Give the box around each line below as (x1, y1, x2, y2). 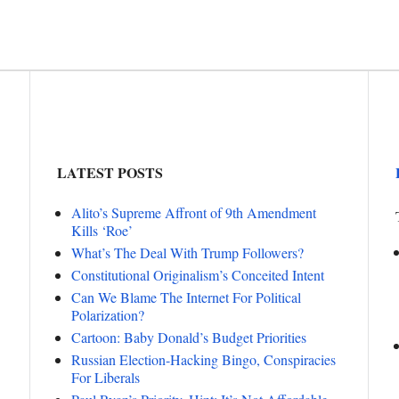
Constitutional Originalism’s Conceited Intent (71, 265, 324, 284)
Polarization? (71, 305, 144, 324)
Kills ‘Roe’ (71, 220, 133, 240)
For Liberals (71, 367, 140, 387)
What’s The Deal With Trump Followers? (71, 242, 304, 262)
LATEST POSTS (57, 161, 163, 183)
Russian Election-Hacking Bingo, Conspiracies (71, 349, 336, 369)
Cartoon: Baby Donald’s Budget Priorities (71, 327, 306, 346)
